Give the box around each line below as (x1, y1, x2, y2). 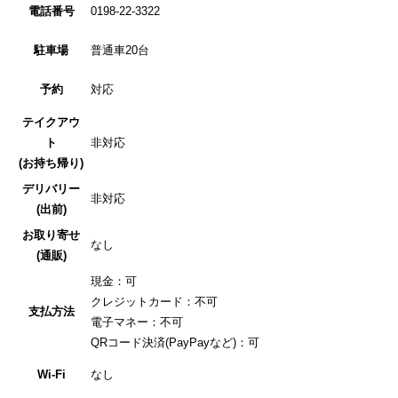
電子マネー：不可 (91, 315, 183, 330)
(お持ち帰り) (19, 156, 84, 171)
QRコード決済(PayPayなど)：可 (91, 336, 259, 350)
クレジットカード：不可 (91, 295, 218, 309)
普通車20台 (91, 44, 149, 58)
